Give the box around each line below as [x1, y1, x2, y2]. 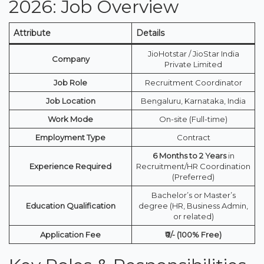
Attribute [14, 27, 51, 38]
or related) [173, 211, 214, 221]
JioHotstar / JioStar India [147, 48, 239, 58]
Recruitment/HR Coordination [136, 161, 250, 171]
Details [136, 27, 164, 38]
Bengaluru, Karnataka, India [141, 95, 246, 105]
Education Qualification [25, 200, 115, 210]
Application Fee [40, 229, 101, 239]
